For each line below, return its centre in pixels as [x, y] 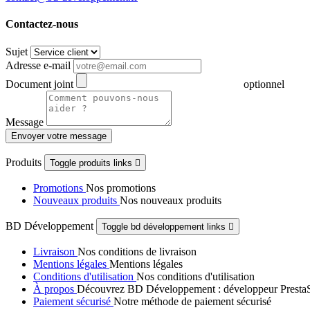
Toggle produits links [92, 163]
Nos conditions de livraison [137, 251]
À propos [55, 289]
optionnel [264, 84]
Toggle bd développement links [165, 226]
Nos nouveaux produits [171, 200]
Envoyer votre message [59, 136]
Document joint [41, 84]
